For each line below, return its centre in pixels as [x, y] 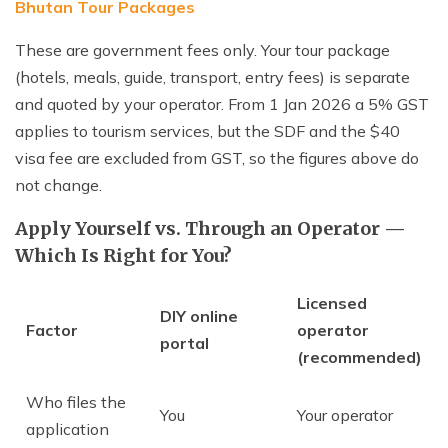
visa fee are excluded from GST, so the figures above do [217, 158]
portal [184, 343]
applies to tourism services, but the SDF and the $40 [207, 131]
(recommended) [359, 357]
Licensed [332, 303]
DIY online [199, 316]
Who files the [76, 402]
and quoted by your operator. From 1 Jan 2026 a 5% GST [222, 104]
